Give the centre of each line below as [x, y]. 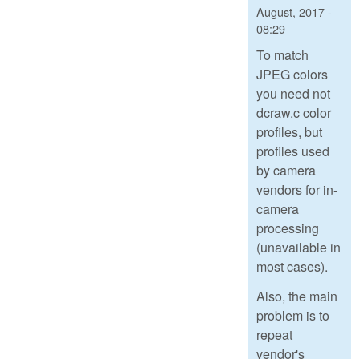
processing [288, 228]
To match [282, 55]
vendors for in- [297, 190]
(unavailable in [298, 248]
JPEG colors [292, 75]
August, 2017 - [294, 11]
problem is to [293, 316]
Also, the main [297, 296]
